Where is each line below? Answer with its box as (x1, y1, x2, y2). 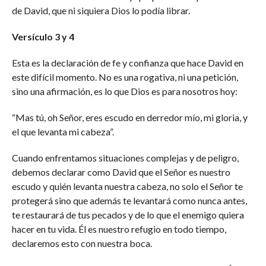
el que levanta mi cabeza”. (11, 126, 114, 137)
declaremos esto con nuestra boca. (11, 237, 152, 249)
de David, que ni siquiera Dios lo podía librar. (11, 5, 190, 16)
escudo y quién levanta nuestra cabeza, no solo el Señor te (11, 180, 243, 192)
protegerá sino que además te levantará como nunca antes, (11, 195, 247, 206)
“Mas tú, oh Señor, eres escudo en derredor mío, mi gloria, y (11, 112, 248, 123)
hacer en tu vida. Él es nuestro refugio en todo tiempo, (11, 223, 226, 235)
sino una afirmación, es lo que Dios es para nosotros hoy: (11, 85, 237, 97)
